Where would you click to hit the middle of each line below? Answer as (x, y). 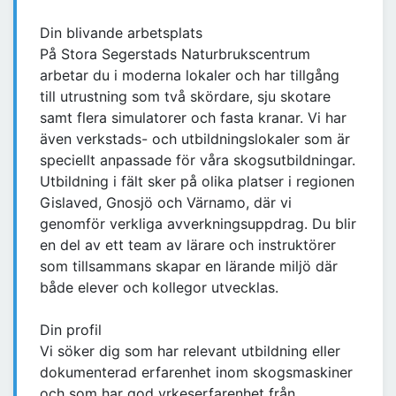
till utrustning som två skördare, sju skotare (185, 97)
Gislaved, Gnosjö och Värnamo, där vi (166, 203)
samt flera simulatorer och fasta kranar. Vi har (193, 118)
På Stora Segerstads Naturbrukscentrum (175, 54)
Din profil (71, 330)
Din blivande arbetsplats (121, 33)
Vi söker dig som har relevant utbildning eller (190, 351)
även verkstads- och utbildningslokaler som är (195, 139)
